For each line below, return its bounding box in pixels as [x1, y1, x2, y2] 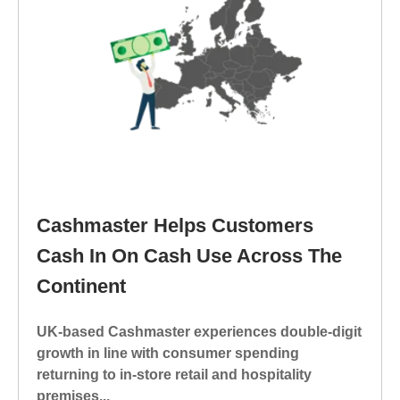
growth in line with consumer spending [37, 345, 299, 361]
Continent [37, 275, 126, 298]
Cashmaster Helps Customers [37, 214, 313, 237]
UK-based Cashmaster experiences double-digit [37, 323, 362, 339]
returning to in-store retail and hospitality [37, 366, 312, 382]
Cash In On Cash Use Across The [37, 245, 342, 268]
